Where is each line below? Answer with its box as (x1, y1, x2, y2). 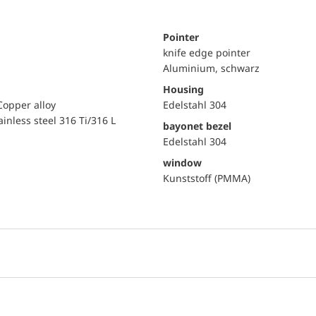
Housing (163, 83, 204, 96)
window (163, 156, 202, 169)
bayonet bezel (163, 119, 231, 133)
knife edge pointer (163, 46, 250, 59)
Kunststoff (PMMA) (163, 171, 250, 185)
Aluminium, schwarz (163, 61, 260, 75)
